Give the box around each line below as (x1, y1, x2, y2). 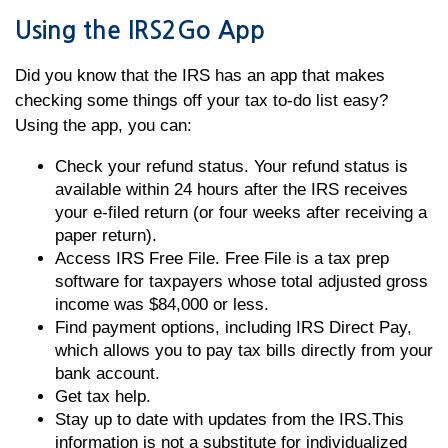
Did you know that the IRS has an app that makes (15, 66, 385, 85)
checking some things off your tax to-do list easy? (15, 91, 388, 110)
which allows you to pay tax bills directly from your (55, 341, 433, 360)
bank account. (55, 364, 160, 383)
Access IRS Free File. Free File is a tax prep (55, 249, 389, 268)
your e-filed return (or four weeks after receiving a (55, 203, 427, 222)
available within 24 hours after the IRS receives (55, 180, 408, 199)
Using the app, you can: (15, 116, 192, 135)
